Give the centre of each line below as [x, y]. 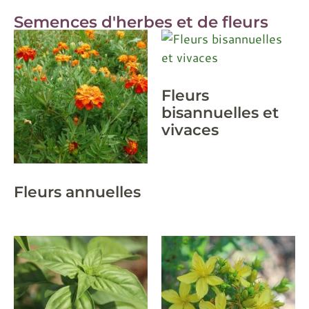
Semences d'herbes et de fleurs [141, 22]
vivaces [190, 130]
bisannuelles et [220, 113]
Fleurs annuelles [77, 192]
